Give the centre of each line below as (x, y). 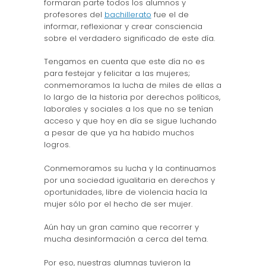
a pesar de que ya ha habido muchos (119, 133)
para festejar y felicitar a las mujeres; (117, 73)
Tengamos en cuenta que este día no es (124, 61)
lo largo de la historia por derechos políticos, (132, 97)
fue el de (170, 14)
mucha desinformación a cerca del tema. (126, 239)
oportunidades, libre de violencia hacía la (125, 192)
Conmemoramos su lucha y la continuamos (130, 168)
